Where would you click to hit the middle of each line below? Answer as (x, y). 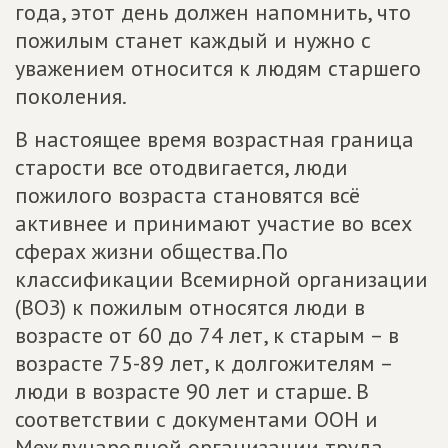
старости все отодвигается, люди (181, 167)
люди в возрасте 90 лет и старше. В (192, 391)
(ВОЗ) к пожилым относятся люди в (190, 307)
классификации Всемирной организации (221, 279)
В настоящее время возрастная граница (214, 139)
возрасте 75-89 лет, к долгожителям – (203, 363)
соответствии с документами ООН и (196, 419)
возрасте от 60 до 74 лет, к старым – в (207, 335)
